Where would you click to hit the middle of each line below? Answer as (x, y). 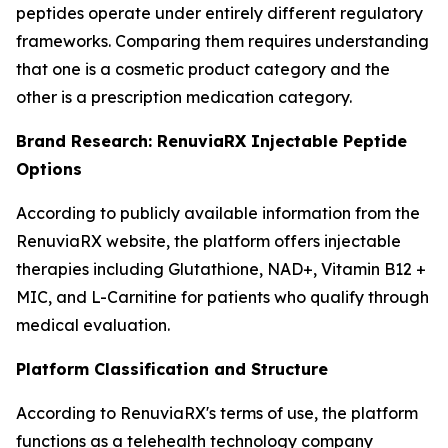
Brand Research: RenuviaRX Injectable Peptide (211, 141)
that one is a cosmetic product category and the (203, 69)
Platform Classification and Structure (172, 369)
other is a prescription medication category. (184, 97)
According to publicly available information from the (218, 213)
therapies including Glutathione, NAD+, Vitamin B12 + (221, 269)
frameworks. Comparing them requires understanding (222, 41)
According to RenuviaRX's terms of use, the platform (217, 413)
